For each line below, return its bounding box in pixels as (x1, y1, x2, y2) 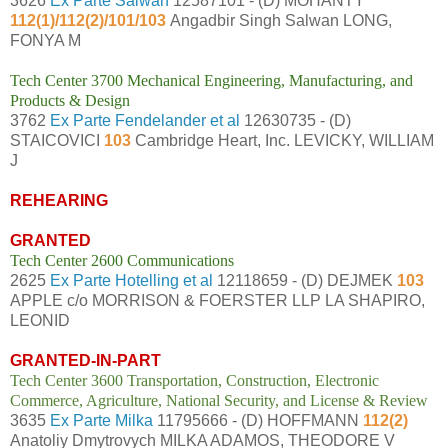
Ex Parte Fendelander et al (50, 111, 240, 129)
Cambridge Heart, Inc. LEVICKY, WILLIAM (131, 131, 434, 149)
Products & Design (10, 91, 130, 109)
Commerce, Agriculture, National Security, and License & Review (10, 391, 428, 409)
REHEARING (10, 191, 108, 209)
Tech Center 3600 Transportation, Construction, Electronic (10, 371, 379, 389)
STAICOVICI (10, 131, 104, 149)
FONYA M (10, 31, 81, 49)
